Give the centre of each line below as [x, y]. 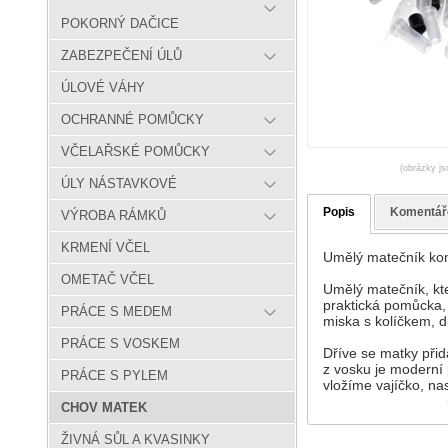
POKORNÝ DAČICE [120, 24]
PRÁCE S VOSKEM [120, 344]
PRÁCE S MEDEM [116, 312]
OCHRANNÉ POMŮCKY [132, 120]
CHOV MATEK [104, 408]
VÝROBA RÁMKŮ [113, 216]
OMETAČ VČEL [107, 280]
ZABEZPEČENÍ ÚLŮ [121, 56]
